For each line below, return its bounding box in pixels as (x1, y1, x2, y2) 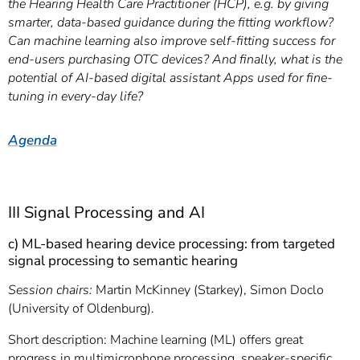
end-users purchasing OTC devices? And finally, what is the (8, 51, 342, 68)
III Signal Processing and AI (8, 202, 205, 223)
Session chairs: (8, 281, 96, 299)
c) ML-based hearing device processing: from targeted (8, 235, 335, 253)
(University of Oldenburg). (8, 300, 154, 317)
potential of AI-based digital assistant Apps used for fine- (8, 69, 333, 87)
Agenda (8, 131, 57, 149)
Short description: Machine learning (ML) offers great (8, 331, 303, 349)
